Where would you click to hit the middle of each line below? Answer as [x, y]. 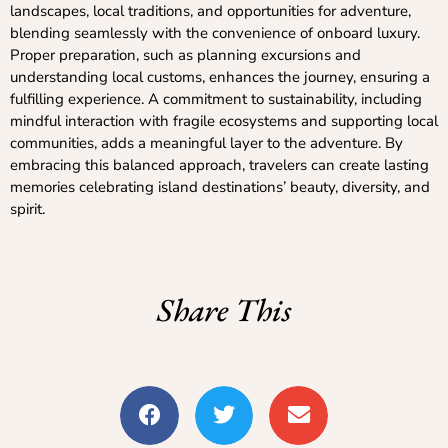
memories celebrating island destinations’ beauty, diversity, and [220, 186]
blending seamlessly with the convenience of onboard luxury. [215, 32]
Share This [224, 310]
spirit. [27, 208]
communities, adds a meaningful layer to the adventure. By [206, 142]
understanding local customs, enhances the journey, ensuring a [220, 76]
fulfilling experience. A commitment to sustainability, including [216, 98]
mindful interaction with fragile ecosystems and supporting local [224, 120]
